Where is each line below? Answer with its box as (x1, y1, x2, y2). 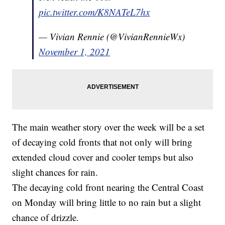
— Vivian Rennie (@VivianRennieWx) (39, 30, 185, 43)
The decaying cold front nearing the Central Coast (12, 180, 204, 193)
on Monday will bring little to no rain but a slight (12, 195, 201, 208)
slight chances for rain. (12, 165, 98, 178)
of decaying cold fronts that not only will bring (12, 135, 193, 148)
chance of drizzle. (12, 210, 79, 223)
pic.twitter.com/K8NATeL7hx (39, 5, 150, 18)
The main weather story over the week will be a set (12, 120, 205, 133)
